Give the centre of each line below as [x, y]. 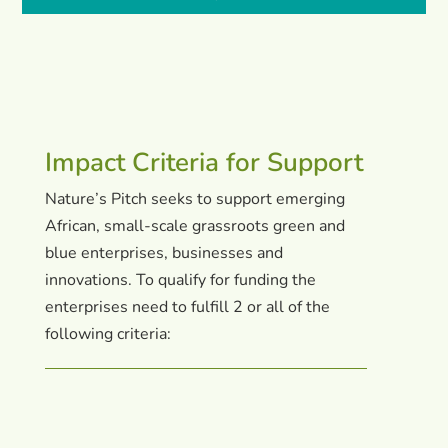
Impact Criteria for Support [203, 163]
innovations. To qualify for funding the [180, 280]
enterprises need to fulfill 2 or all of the [187, 307]
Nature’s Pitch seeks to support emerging [194, 199]
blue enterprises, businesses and [163, 253]
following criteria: [107, 334]
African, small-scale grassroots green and [194, 226]
